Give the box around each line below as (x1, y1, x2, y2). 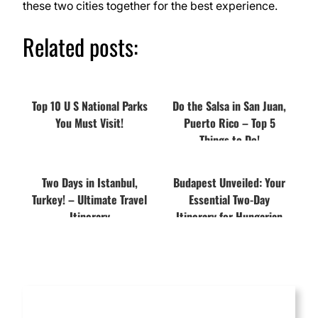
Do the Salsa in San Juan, (172, 97, 286, 114)
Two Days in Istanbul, (41, 173, 138, 191)
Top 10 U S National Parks (31, 97, 148, 114)
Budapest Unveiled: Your (173, 173, 285, 191)
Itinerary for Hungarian (176, 207, 283, 225)
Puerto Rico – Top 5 (183, 114, 275, 131)
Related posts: (23, 29, 138, 63)
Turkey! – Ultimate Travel (32, 190, 147, 208)
